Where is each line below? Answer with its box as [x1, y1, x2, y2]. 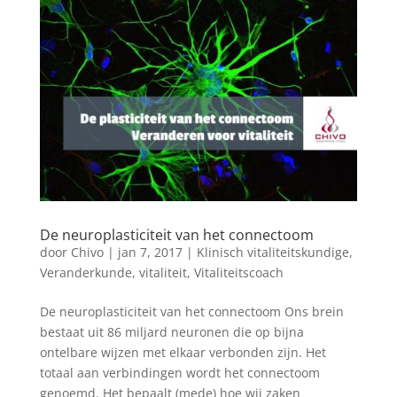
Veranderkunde [39, 263, 132, 281]
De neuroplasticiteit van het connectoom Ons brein [39, 302, 344, 320]
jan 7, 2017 [117, 243, 183, 261]
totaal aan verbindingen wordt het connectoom [39, 363, 320, 381]
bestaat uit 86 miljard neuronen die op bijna [39, 323, 304, 340]
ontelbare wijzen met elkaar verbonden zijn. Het [39, 343, 326, 361]
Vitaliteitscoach [193, 263, 284, 281]
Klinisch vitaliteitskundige [196, 243, 349, 261]
